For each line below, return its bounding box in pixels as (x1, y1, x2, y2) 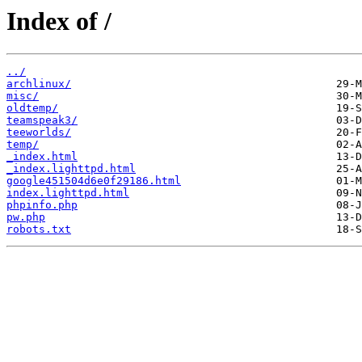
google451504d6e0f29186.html (6, 175, 181, 187)
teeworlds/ (6, 126, 71, 139)
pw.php (6, 211, 45, 224)
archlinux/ (6, 78, 71, 90)
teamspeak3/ (6, 114, 78, 127)
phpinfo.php (6, 199, 78, 212)
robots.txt (6, 223, 71, 236)
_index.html (6, 150, 78, 163)
